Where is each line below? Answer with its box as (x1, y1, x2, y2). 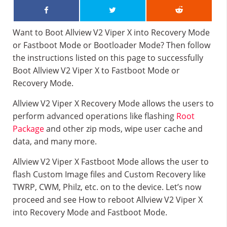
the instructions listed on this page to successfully (13, 52, 203, 63)
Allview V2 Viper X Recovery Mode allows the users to (13, 98, 214, 109)
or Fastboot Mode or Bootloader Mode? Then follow (13, 40, 210, 51)
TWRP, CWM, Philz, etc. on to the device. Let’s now (13, 181, 201, 193)
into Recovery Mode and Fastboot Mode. (13, 207, 167, 218)
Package (13, 123, 44, 134)
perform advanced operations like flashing (13, 110, 176, 122)
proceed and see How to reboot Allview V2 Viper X (13, 194, 203, 205)
